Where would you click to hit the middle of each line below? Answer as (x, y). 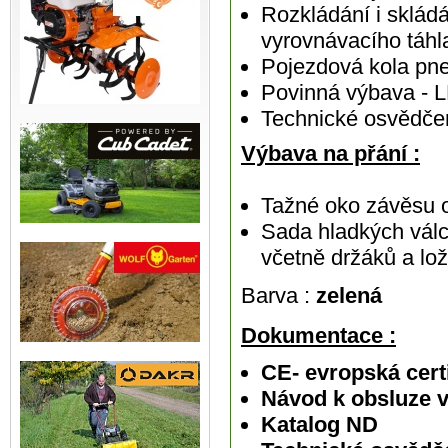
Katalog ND (320, 425)
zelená (346, 296)
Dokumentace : (318, 336)
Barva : (275, 296)
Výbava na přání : (330, 154)
